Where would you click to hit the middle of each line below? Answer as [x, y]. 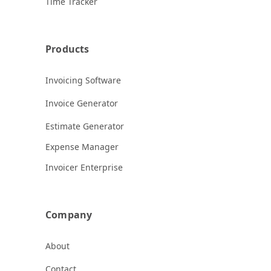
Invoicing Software [83, 80]
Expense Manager [82, 146]
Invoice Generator [82, 103]
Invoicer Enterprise [84, 167]
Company [69, 214]
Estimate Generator [85, 126]
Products [67, 49]
